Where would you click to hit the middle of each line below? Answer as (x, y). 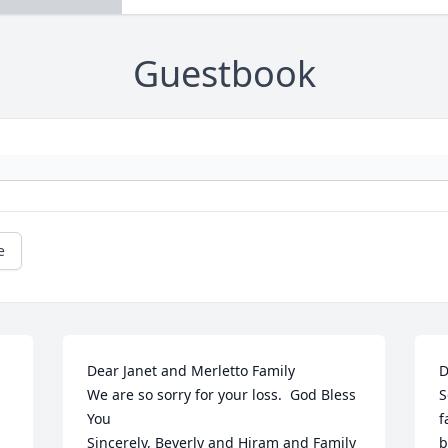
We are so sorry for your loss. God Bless (222, 395)
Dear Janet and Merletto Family (191, 371)
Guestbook (224, 74)
